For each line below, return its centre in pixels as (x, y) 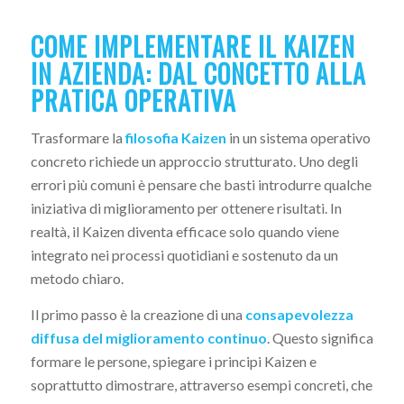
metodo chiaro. (77, 279)
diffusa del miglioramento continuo (148, 337)
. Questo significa (320, 337)
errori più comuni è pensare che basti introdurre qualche (201, 185)
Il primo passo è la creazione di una (138, 314)
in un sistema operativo (298, 138)
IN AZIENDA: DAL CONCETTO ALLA (198, 73)
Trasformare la (78, 138)
